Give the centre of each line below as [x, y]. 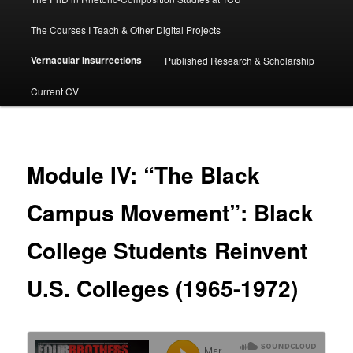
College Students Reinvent [167, 251]
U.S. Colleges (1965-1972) [163, 288]
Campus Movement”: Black [171, 213]
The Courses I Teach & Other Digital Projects [125, 29]
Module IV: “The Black [144, 175]
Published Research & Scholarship [239, 60]
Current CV [54, 91]
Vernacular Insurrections [86, 59]
